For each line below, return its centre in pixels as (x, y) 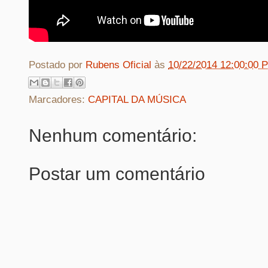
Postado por (57, 65)
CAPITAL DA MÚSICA (137, 100)
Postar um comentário (117, 174)
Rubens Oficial (120, 65)
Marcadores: (58, 100)
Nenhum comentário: (113, 136)
